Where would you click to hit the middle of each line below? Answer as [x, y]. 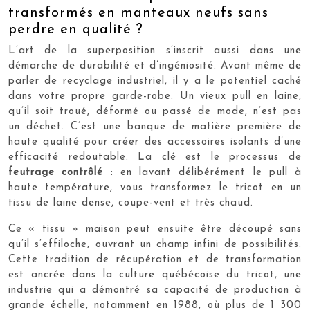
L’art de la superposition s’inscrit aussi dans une [155, 51]
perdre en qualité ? [76, 29]
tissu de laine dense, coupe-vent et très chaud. [131, 203]
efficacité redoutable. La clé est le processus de [155, 157]
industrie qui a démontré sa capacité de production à [155, 290]
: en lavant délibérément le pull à [202, 172]
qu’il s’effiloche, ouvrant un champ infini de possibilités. [155, 244]
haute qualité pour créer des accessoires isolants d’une [155, 142]
